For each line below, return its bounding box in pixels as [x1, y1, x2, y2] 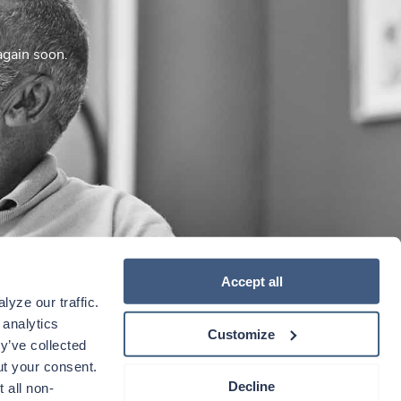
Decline [228, 378, 275, 394]
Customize [208, 326, 276, 342]
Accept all [220, 273, 283, 289]
